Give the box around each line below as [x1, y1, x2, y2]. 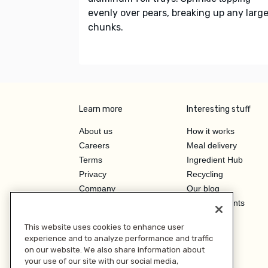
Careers [79, 140, 109, 150]
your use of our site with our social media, [25, 256, 178, 266]
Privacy [79, 169, 106, 179]
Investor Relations [79, 226, 147, 236]
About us [79, 126, 112, 136]
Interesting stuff [187, 103, 251, 114]
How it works [187, 126, 234, 136]
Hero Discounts [187, 197, 245, 208]
